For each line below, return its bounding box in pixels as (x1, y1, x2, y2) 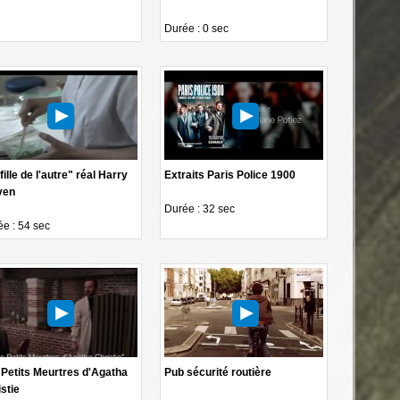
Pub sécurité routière (164, 365, 272, 379)
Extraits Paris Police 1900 (164, 168, 296, 181)
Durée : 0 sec (164, 21, 229, 35)
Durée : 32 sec (164, 202, 236, 215)
